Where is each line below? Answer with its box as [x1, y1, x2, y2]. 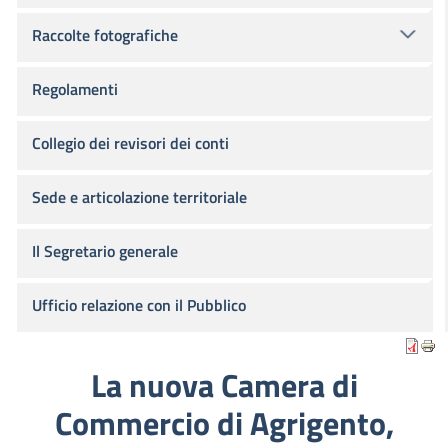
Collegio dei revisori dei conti [32, 131, 229, 155]
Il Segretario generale [32, 239, 178, 263]
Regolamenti [32, 77, 118, 101]
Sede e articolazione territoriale [32, 185, 247, 209]
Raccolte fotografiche [32, 23, 178, 47]
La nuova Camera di [90, 361, 358, 409]
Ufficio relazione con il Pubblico [32, 293, 246, 317]
